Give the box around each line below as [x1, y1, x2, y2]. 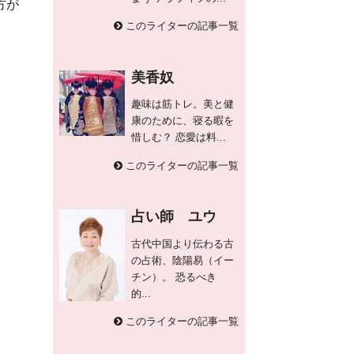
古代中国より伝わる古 [130, 238, 234, 250]
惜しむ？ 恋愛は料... [130, 131, 226, 144]
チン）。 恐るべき [130, 271, 217, 284]
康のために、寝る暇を [130, 115, 234, 127]
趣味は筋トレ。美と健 [130, 98, 234, 111]
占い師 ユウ [130, 209, 217, 225]
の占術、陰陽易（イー [130, 254, 234, 267]
